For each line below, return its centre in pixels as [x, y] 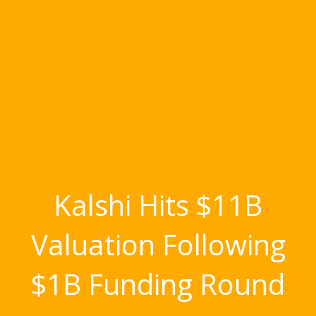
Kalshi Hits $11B [158, 205]
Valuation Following [158, 244]
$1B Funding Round [158, 284]
